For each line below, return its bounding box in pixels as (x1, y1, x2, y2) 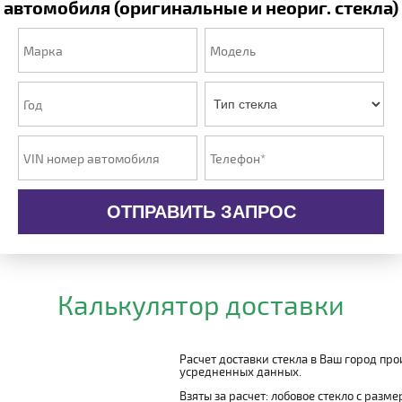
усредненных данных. (179, 364, 301, 379)
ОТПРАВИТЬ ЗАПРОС (106, 201, 296, 222)
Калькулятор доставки (57, 288, 345, 320)
